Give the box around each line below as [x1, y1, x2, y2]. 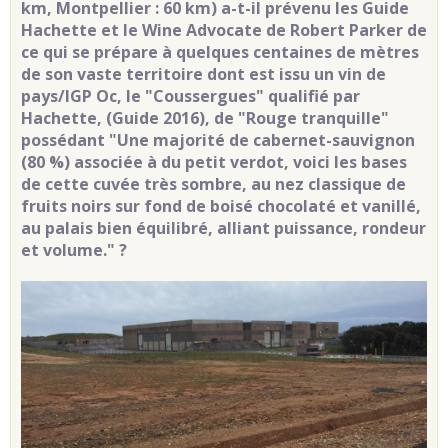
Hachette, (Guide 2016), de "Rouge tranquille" [21, 107, 393, 130]
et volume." [21, 239, 115, 262]
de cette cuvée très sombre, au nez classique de [21, 173, 406, 196]
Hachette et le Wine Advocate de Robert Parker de [21, 19, 427, 42]
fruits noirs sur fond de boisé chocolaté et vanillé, [21, 195, 421, 218]
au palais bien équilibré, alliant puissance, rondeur [21, 217, 426, 240]
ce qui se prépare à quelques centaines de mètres [21, 41, 419, 64]
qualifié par [268, 85, 360, 108]
